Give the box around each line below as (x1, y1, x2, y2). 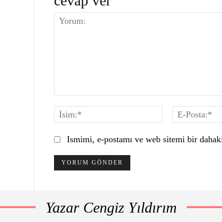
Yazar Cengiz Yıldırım (45, 199, 177, 216)
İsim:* (162, 106, 185, 116)
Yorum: (53, 95, 80, 106)
